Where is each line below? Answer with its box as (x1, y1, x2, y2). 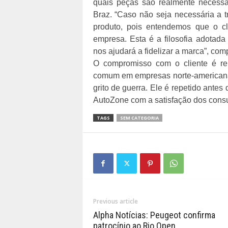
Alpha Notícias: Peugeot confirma (93, 210, 215, 220)
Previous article (93, 197, 138, 206)
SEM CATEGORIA (120, 115, 159, 121)
